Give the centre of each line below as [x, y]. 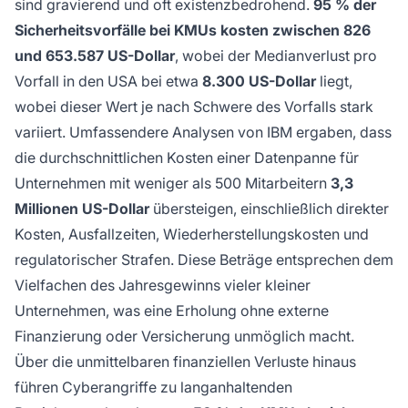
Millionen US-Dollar [82, 209]
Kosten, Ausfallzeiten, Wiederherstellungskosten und [192, 235]
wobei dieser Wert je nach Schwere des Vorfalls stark [194, 107]
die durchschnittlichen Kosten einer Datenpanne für [187, 158]
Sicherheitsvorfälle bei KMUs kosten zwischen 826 [193, 31]
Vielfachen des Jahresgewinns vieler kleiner [163, 286]
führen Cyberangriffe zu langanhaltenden [153, 388]
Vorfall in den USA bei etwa [108, 82]
